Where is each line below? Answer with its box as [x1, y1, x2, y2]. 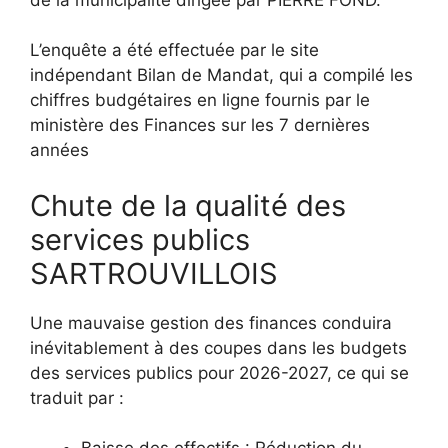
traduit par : [30, 387, 124, 408]
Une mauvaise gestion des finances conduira [30, 312, 392, 333]
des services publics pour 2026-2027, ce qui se [30, 362, 409, 383]
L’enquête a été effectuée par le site [30, 40, 319, 61]
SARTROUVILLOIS [30, 255, 278, 291]
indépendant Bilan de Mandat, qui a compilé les [30, 65, 413, 86]
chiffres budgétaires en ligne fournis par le [30, 90, 370, 111]
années [30, 140, 89, 161]
